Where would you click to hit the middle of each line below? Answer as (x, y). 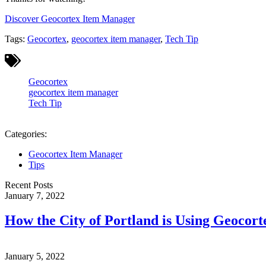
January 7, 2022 (35, 195)
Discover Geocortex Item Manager (70, 19)
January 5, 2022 (35, 256)
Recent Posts (29, 185)
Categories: (26, 134)
